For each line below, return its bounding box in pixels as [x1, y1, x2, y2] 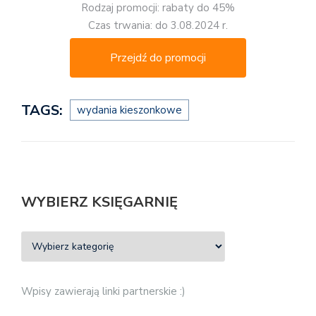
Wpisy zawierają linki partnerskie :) [21, 284, 186, 298]
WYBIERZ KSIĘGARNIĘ [21, 192, 178, 212]
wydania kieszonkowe [77, 102, 182, 117]
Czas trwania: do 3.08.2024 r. [88, 18, 228, 33]
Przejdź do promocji [110, 50, 206, 66]
